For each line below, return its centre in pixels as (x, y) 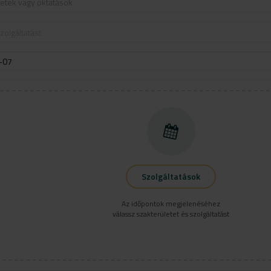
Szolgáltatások (171, 176)
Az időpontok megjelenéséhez (171, 204)
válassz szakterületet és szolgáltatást (171, 214)
